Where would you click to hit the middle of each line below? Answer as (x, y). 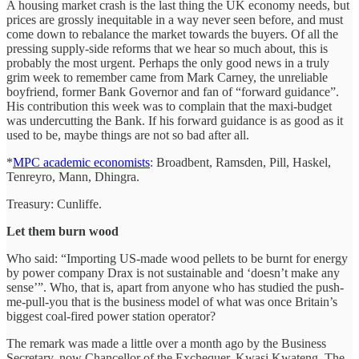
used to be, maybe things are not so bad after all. (128, 135)
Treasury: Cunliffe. (54, 204)
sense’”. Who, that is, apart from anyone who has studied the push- (175, 287)
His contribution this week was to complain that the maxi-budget (169, 106)
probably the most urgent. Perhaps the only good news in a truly (168, 63)
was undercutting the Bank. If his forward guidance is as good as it (175, 120)
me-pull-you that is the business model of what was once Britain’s (172, 301)
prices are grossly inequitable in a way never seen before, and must (175, 19)
